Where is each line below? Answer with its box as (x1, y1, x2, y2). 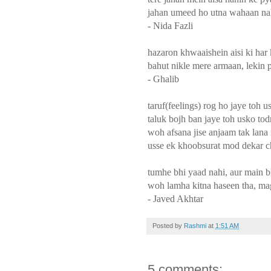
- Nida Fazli (148, 20, 193, 31)
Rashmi (184, 221, 206, 229)
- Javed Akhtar (148, 193, 203, 204)
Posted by (152, 221, 184, 229)
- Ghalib (148, 73, 179, 84)
